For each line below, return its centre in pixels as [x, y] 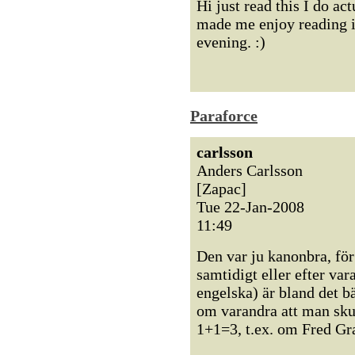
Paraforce [224, 116]
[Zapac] [221, 189]
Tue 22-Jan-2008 [250, 207]
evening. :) [231, 42]
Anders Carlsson [250, 170]
